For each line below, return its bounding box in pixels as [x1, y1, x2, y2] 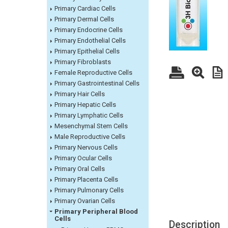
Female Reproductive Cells [54, 69, 132, 77]
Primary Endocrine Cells [54, 26, 123, 34]
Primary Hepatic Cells [54, 101, 116, 109]
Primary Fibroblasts [54, 58, 111, 66]
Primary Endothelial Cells [54, 37, 126, 45]
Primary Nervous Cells [54, 144, 118, 152]
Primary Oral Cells [54, 165, 105, 173]
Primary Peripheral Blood [54, 208, 138, 216]
